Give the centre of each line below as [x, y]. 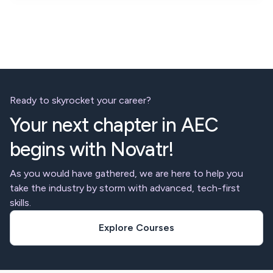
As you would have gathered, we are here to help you [126, 174]
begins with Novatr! [92, 150]
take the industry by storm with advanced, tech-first [125, 188]
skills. [20, 203]
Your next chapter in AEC [114, 125]
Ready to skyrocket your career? [80, 101]
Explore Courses [136, 228]
